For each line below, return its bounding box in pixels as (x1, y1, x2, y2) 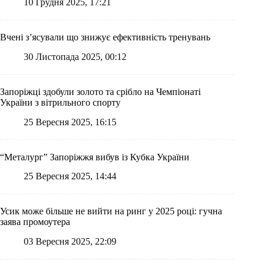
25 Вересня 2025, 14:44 (24, 171, 116, 182)
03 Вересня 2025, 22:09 (24, 236, 116, 247)
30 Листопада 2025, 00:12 (24, 51, 126, 62)
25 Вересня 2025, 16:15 (24, 116, 116, 127)
